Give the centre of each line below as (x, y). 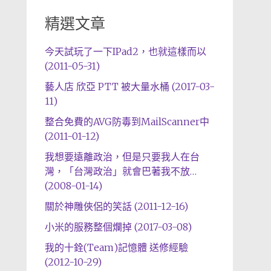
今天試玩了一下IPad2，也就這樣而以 (125, 51)
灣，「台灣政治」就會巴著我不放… (120, 171)
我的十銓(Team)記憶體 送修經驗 (116, 247)
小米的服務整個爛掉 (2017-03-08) (118, 227)
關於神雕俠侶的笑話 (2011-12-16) (116, 206)
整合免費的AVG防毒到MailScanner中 (127, 122)
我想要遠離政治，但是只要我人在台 (122, 157)
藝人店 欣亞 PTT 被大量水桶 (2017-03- (129, 87)
